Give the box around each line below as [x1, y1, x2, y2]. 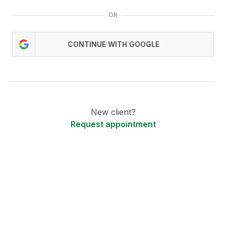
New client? [90, 107, 136, 117]
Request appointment [70, 119, 156, 129]
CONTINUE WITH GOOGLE [67, 40, 159, 48]
